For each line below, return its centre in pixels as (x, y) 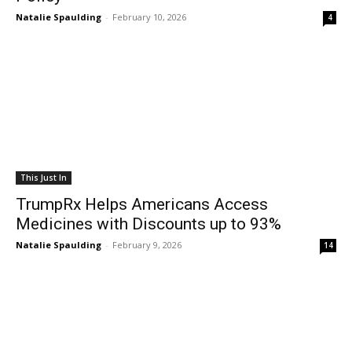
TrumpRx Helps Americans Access (142, 204)
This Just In (44, 178)
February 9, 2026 (147, 245)
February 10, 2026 (149, 17)
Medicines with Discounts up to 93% (148, 224)
